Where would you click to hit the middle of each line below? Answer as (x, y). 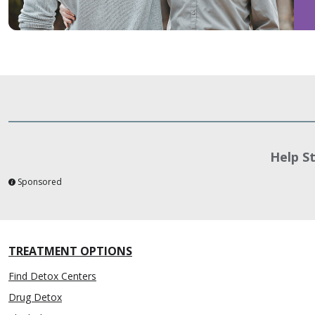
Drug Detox (35, 297)
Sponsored (40, 182)
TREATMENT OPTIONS (70, 251)
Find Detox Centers (52, 276)
